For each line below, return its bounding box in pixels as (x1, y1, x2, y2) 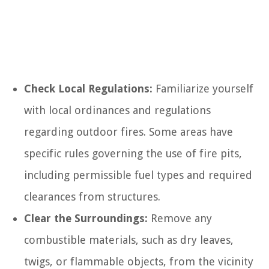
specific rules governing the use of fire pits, (24, 147, 242, 160)
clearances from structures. (24, 190, 160, 203)
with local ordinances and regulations (24, 104, 211, 116)
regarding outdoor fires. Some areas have (24, 125, 233, 138)
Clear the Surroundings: (24, 212, 148, 225)
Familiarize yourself (153, 82, 253, 95)
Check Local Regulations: (24, 82, 153, 95)
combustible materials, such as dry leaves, (24, 234, 234, 246)
